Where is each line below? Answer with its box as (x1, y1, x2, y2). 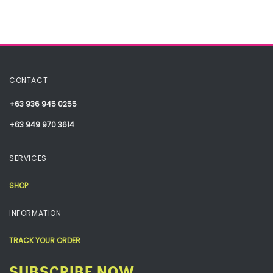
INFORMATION (9, 207, 62, 218)
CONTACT (9, 74, 48, 85)
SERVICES (9, 152, 47, 163)
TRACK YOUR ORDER (9, 235, 80, 246)
